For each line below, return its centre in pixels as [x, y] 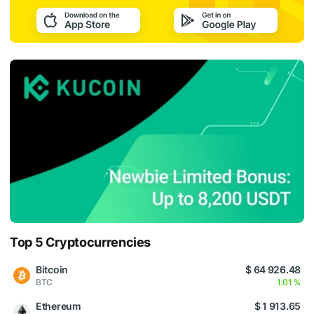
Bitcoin [52, 269]
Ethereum [59, 306]
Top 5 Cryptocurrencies [81, 242]
